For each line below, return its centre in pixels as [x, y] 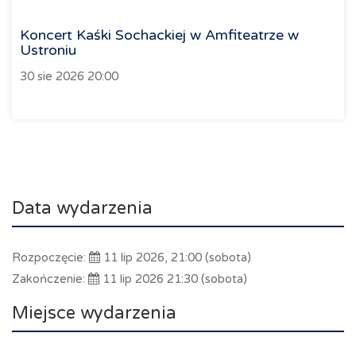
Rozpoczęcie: [50, 258]
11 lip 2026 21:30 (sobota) [173, 279]
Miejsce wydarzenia [94, 313]
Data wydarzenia [82, 209]
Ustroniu [48, 50]
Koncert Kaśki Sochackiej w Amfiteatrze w [159, 35]
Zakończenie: [50, 279]
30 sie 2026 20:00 [69, 77]
